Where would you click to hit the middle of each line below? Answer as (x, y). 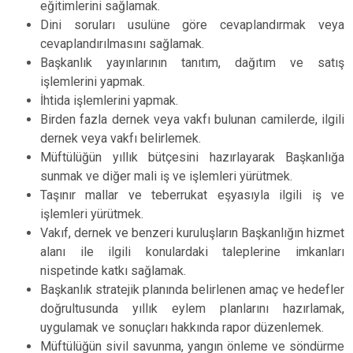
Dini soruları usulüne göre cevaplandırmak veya (192, 25)
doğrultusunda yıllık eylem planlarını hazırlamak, (192, 308)
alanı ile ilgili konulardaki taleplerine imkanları (192, 252)
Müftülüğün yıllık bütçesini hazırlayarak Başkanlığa (192, 157)
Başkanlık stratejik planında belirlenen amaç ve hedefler (192, 290)
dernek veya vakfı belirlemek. (121, 138)
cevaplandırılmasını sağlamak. (122, 44)
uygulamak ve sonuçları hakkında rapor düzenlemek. (182, 327)
